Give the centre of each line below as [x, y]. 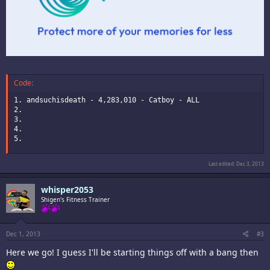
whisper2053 [67, 189]
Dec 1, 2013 [23, 234]
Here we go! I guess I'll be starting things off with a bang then [132, 252]
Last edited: [222, 163]
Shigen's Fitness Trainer [75, 199]
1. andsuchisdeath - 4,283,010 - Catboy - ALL [107, 100]
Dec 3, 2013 [250, 163]
